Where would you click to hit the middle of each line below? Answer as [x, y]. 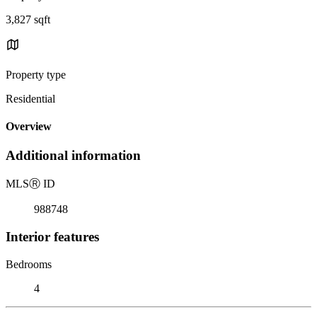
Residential [30, 98]
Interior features [52, 236]
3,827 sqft [28, 19]
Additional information [73, 156]
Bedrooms [29, 264]
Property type [36, 74]
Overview [29, 127]
